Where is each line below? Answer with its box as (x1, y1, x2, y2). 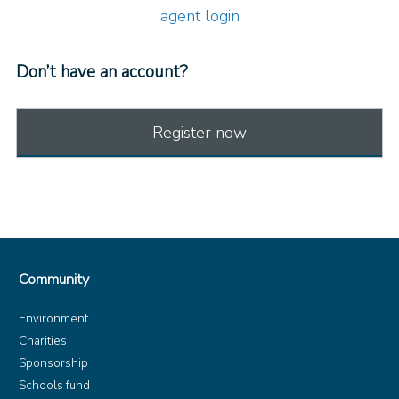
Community (19, 270, 90, 290)
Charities (19, 332, 68, 350)
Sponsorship (19, 354, 89, 372)
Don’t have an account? (16, 61, 188, 85)
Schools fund (19, 377, 91, 395)
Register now (152, 122, 247, 144)
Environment (19, 310, 89, 328)
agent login (159, 5, 240, 28)
